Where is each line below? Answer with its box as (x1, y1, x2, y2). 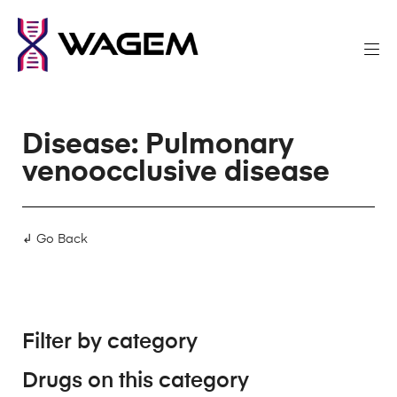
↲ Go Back (22, 232, 88, 245)
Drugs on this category (22, 370, 249, 392)
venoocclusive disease (22, 159, 330, 187)
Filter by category (22, 331, 198, 353)
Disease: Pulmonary (22, 131, 294, 160)
